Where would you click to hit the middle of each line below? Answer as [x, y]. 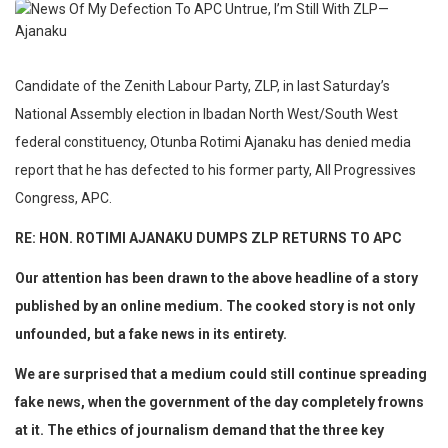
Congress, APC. [63, 198]
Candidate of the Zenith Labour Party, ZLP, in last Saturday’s [202, 86]
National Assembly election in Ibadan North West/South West [206, 114]
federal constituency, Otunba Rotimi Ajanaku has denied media [213, 142]
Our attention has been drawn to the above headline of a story [216, 278]
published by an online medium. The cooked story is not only [215, 306]
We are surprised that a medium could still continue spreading [221, 374]
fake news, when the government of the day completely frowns [219, 402]
